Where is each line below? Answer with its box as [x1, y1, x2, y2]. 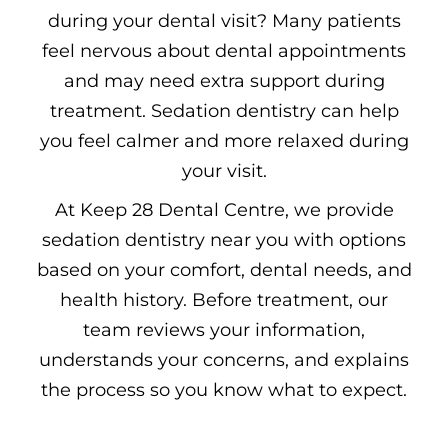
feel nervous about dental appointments [42, 40, 406, 63]
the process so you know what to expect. [41, 379, 407, 402]
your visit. [181, 160, 267, 183]
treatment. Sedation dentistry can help [49, 100, 399, 123]
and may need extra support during [63, 70, 385, 93]
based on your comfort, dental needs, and [36, 259, 412, 282]
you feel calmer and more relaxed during [39, 130, 409, 153]
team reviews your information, [83, 319, 365, 342]
